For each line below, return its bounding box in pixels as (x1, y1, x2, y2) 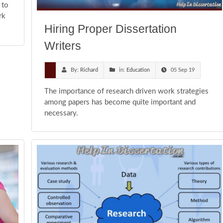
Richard (80, 67, 98, 73)
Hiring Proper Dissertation (44, 22, 177, 36)
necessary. (44, 110, 78, 117)
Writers (44, 39, 81, 53)
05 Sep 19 (171, 67, 195, 73)
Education (126, 67, 150, 73)
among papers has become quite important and (44, 99, 196, 107)
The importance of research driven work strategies (44, 88, 209, 96)
